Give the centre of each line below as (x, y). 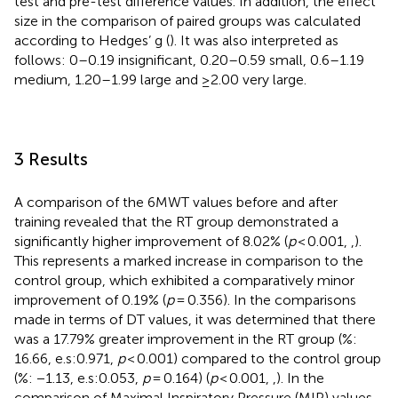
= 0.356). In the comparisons (265, 299)
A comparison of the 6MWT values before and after (176, 202)
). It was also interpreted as (254, 40)
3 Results (51, 159)
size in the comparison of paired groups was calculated (187, 20)
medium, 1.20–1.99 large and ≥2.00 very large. (160, 79)
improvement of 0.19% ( (90, 299)
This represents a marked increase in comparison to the (189, 260)
